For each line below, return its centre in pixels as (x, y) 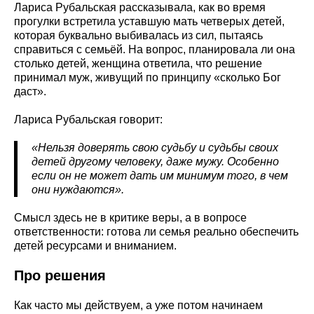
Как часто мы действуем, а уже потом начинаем (138, 305)
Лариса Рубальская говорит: (88, 119)
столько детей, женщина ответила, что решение (138, 63)
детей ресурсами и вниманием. (95, 245)
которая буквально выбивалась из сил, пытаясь (138, 35)
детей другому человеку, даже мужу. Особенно (155, 161)
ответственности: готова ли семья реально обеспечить (156, 231)
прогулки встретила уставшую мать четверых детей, (149, 21)
